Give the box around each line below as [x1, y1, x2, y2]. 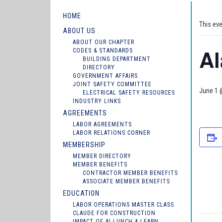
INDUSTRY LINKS [73, 98, 121, 105]
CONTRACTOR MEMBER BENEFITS [83, 169, 178, 177]
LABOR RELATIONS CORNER [73, 129, 150, 137]
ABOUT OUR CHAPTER [73, 39, 134, 46]
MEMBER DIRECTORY [73, 153, 131, 160]
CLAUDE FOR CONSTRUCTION [73, 210, 156, 217]
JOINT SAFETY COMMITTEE [73, 81, 152, 88]
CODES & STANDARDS [73, 47, 133, 55]
